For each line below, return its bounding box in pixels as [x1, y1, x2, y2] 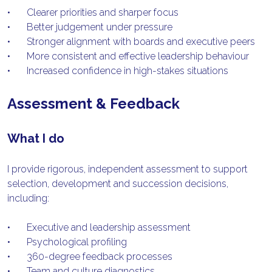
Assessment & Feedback [7, 95, 180, 113]
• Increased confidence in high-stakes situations [27, 65, 229, 77]
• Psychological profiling [27, 236, 127, 248]
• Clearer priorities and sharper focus [27, 7, 179, 19]
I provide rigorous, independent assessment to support [7, 163, 248, 175]
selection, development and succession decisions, [7, 178, 229, 190]
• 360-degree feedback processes [27, 251, 173, 263]
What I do [7, 131, 65, 146]
